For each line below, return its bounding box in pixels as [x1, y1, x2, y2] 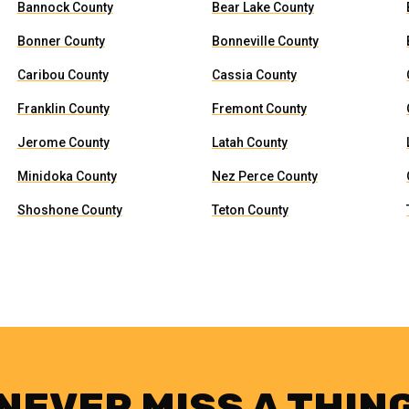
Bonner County [16, 34, 105, 48]
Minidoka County [16, 169, 117, 184]
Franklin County [16, 101, 110, 116]
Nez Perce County [211, 169, 318, 184]
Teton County [211, 203, 288, 217]
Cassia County [211, 68, 297, 82]
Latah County [211, 135, 288, 150]
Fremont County [211, 101, 307, 116]
